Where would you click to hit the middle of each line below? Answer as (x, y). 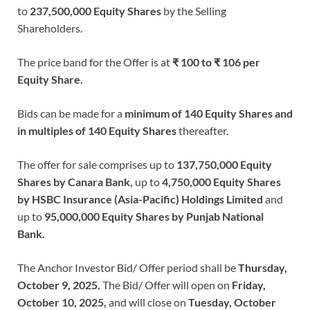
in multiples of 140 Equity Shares (97, 130)
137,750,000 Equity (224, 164)
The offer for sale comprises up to (97, 164)
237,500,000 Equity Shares (95, 10)
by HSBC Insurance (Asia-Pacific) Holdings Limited (140, 199)
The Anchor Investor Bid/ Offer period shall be (128, 267)
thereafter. (202, 130)
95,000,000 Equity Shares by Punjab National (154, 216)
